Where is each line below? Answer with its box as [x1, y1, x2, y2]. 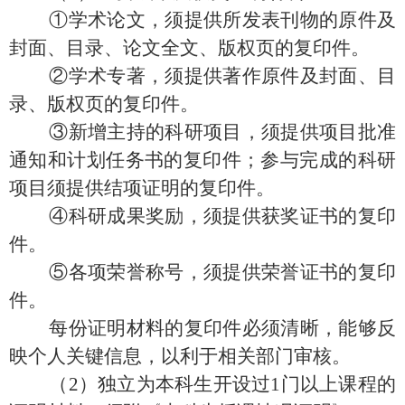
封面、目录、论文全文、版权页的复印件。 [9, 36, 370, 59]
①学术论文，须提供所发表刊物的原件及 [9, 8, 396, 31]
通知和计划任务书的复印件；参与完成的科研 [9, 148, 396, 171]
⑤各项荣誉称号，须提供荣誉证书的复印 [9, 260, 396, 283]
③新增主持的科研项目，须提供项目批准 [9, 120, 396, 143]
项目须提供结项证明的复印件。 [9, 176, 275, 199]
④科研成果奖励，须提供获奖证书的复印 [9, 204, 396, 227]
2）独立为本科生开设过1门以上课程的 [68, 372, 397, 395]
